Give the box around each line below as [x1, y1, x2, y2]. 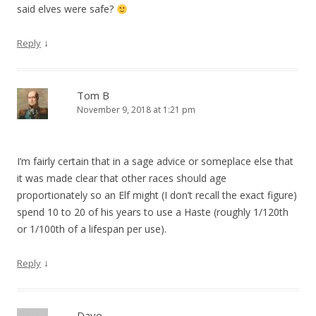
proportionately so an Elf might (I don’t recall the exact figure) [17, 188, 297, 202]
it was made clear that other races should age [17, 171, 226, 186]
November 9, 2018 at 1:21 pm [77, 104, 195, 116]
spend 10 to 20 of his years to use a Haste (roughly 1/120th [17, 205, 288, 219]
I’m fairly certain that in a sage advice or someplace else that [17, 154, 293, 169]
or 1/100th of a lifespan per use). [17, 222, 166, 236]
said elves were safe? [17, 2, 116, 16]
